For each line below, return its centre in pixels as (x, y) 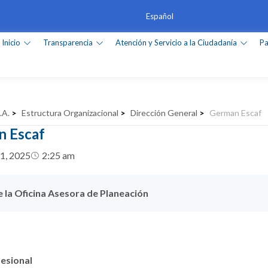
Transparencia (68, 43)
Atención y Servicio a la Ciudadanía (176, 43)
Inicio (11, 43)
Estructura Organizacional (70, 113)
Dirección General (164, 113)
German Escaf (235, 113)
